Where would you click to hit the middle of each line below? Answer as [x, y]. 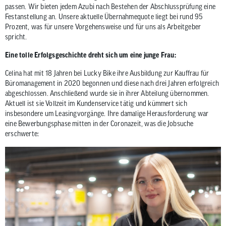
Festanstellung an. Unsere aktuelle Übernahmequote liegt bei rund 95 [104, 17]
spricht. [16, 37]
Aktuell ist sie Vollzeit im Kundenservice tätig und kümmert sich [96, 103]
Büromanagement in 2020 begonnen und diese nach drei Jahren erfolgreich [112, 83]
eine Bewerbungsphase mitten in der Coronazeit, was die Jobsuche [99, 124]
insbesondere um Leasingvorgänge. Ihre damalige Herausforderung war [107, 114]
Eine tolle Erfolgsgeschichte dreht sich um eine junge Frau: [91, 55]
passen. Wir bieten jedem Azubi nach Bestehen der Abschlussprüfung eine [110, 7]
